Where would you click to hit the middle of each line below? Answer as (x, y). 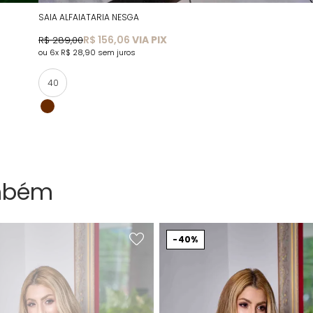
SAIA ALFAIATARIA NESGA (89, 17)
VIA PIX (148, 40)
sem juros (117, 52)
